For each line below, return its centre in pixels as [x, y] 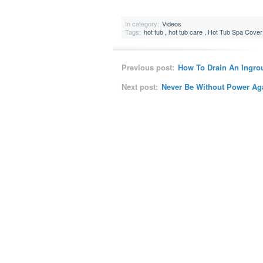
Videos [172, 23]
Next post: [141, 87]
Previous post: [149, 67]
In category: [142, 23]
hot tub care [186, 32]
